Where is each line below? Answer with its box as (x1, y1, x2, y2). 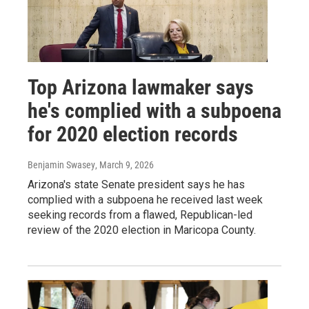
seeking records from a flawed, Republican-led (28, 208, 252, 222)
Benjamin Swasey (28, 159, 95, 171)
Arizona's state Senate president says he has (28, 178, 245, 192)
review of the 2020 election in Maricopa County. (28, 223, 256, 237)
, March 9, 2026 (95, 159, 154, 171)
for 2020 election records (28, 122, 238, 147)
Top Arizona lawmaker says (28, 75, 254, 100)
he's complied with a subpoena (28, 99, 281, 123)
